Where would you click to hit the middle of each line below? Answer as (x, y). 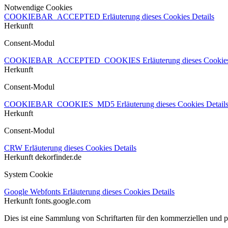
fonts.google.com (63, 201)
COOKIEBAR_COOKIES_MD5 (60, 104)
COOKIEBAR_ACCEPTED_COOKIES (73, 60)
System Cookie (28, 174)
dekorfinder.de (58, 157)
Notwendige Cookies (38, 7)
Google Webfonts (33, 191)
